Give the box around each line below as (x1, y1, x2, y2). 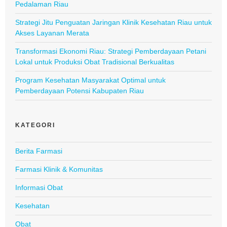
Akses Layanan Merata (15, 28, 89, 37)
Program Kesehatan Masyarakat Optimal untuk (15, 75, 166, 84)
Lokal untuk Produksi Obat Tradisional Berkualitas (15, 57, 174, 66)
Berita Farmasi (15, 146, 62, 155)
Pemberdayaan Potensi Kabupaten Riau (15, 86, 144, 95)
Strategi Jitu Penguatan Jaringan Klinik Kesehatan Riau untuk (15, 18, 212, 26)
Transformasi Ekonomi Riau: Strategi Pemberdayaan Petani (15, 47, 206, 55)
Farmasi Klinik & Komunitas (15, 165, 103, 173)
